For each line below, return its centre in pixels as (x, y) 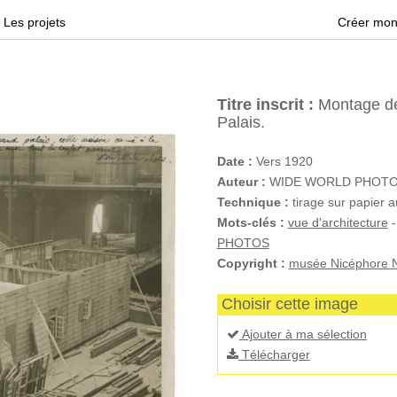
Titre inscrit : (265, 105)
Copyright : (251, 263)
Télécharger (274, 354)
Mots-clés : (250, 222)
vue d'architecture (338, 222)
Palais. (241, 122)
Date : (234, 161)
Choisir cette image (289, 304)
